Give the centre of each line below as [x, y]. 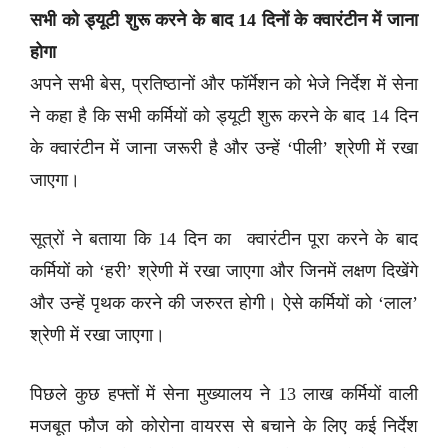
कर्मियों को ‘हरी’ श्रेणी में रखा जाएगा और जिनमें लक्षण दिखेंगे [224, 271]
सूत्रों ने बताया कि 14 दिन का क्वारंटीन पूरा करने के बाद [224, 239]
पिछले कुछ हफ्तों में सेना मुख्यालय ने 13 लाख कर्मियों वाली [224, 394]
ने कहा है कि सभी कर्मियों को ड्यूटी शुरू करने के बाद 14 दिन [224, 116]
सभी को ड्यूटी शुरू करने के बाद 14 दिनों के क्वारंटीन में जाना [224, 20]
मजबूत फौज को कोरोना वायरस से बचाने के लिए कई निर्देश [224, 426]
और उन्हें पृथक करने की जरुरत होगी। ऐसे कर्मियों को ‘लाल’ [224, 303]
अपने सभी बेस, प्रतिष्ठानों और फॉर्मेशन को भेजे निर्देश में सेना [224, 84]
